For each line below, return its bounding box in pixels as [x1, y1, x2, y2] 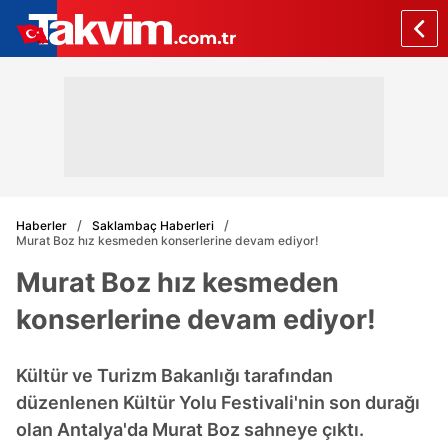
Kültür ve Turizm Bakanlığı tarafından [16, 365, 333, 386]
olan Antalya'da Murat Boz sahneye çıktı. [16, 419, 364, 440]
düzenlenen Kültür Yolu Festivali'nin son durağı [16, 392, 420, 413]
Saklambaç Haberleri [92, 217, 214, 233]
